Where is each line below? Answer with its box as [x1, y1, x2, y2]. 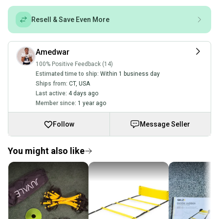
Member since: [36, 100, 76, 107]
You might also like [8, 146, 85, 156]
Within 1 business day [100, 70, 160, 77]
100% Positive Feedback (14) [36, 61, 113, 67]
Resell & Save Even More [31, 16, 109, 23]
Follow [53, 120, 75, 128]
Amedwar [36, 47, 69, 57]
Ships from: [36, 80, 67, 87]
